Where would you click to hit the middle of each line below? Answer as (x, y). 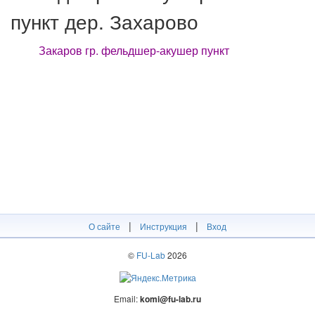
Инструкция (163, 226)
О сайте (104, 226)
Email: (127, 298)
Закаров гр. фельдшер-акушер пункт (134, 50)
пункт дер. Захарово (104, 21)
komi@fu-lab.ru (171, 298)
